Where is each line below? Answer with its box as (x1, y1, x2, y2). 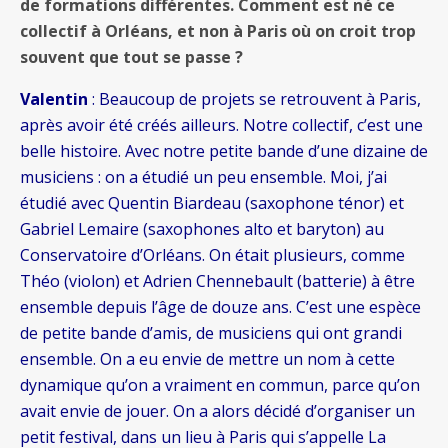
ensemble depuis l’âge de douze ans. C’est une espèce (20, 296, 421, 319)
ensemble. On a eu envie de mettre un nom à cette (20, 348, 395, 371)
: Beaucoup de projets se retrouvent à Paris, (88, 88, 421, 111)
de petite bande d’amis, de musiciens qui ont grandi (20, 322, 402, 345)
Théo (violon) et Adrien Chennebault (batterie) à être (20, 270, 415, 293)
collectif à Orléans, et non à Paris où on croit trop (20, 20, 416, 43)
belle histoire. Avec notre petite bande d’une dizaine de (20, 140, 428, 163)
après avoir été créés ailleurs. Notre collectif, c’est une (20, 114, 423, 137)
